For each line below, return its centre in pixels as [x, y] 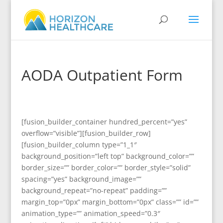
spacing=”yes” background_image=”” [81, 179]
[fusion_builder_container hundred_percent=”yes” [104, 122]
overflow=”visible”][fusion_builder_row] [86, 133]
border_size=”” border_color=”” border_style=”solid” [106, 167]
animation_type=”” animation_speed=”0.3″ [91, 213]
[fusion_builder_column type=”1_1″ [79, 145]
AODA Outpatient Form [102, 75]
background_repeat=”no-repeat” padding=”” [94, 190]
